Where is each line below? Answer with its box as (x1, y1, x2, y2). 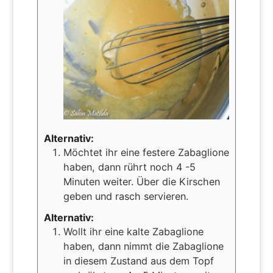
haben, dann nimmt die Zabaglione (63, 239, 224, 252)
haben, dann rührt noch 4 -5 (63, 160, 196, 173)
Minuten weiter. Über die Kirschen (63, 175, 220, 188)
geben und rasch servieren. (63, 190, 188, 202)
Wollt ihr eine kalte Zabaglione (63, 225, 204, 238)
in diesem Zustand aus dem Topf (63, 254, 214, 267)
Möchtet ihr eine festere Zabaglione (63, 146, 229, 158)
